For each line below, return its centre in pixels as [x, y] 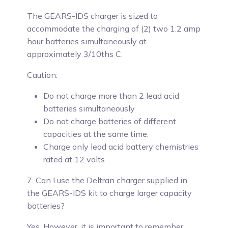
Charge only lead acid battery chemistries [121, 147]
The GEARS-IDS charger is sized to [93, 16]
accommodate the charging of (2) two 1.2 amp [114, 28]
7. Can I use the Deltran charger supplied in [107, 180]
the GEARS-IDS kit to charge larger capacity [110, 193]
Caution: [42, 75]
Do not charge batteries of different [110, 121]
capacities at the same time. [96, 134]
